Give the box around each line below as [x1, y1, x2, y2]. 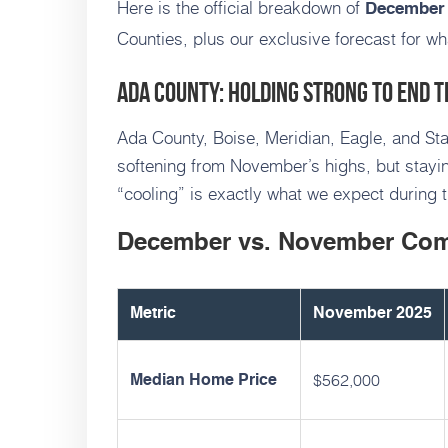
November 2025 [313, 306, 432, 323]
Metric [130, 306, 176, 323]
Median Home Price [130, 373, 277, 390]
